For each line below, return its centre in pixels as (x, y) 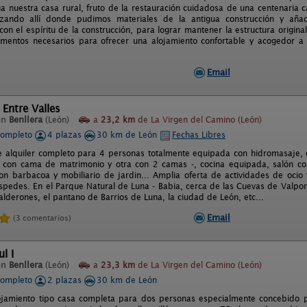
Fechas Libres (199, 135)
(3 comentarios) (42, 218)
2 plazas (66, 280)
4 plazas (66, 135)
